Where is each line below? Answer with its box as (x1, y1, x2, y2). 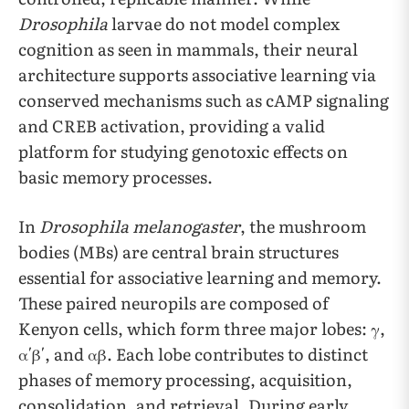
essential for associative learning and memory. (18, 265, 382, 290)
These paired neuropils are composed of (18, 290, 329, 316)
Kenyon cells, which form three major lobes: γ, (18, 316, 385, 341)
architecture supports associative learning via (18, 62, 376, 88)
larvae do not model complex (108, 11, 340, 37)
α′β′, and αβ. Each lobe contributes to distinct (18, 341, 368, 367)
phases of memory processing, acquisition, (18, 367, 352, 393)
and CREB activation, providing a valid (18, 113, 325, 139)
